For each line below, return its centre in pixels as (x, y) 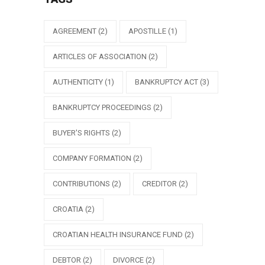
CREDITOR (159, 184)
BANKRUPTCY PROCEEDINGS (102, 107)
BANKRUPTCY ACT (167, 82)
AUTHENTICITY (78, 82)
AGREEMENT (75, 31)
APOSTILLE (147, 31)
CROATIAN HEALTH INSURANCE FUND (118, 235)
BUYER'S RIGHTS (81, 133)
